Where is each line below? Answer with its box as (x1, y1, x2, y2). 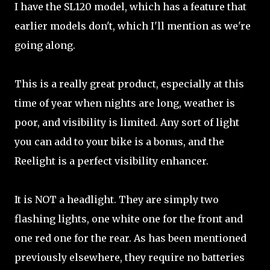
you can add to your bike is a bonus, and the (14, 136, 224, 148)
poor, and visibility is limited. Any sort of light (14, 116, 239, 128)
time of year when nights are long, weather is (14, 97, 235, 109)
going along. (14, 39, 75, 51)
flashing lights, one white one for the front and (14, 213, 243, 225)
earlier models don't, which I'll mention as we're (14, 20, 251, 32)
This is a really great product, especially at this (14, 78, 244, 90)
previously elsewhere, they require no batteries (14, 251, 245, 263)
